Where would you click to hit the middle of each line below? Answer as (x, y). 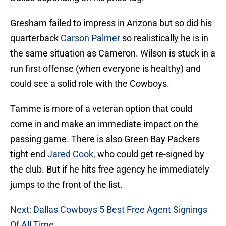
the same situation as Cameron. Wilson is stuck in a (113, 53)
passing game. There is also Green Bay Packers (105, 139)
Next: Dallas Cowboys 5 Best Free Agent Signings (109, 210)
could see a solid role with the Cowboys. (90, 84)
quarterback (35, 38)
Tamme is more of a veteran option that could (101, 109)
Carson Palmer (90, 38)
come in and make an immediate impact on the (104, 124)
